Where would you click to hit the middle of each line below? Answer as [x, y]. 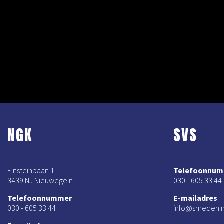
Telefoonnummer [40, 198]
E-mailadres [196, 198]
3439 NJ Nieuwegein [40, 180]
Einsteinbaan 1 [31, 170]
